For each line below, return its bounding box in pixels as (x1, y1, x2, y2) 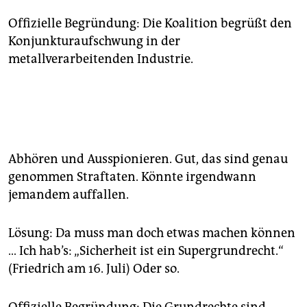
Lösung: (8, 225, 56, 241)
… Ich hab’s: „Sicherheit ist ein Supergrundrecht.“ (8, 243, 284, 259)
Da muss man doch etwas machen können (56, 225, 295, 241)
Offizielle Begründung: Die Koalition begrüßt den (8, 16, 292, 32)
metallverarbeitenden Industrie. (8, 51, 193, 67)
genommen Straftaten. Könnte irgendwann (8, 169, 256, 185)
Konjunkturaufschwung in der (8, 34, 180, 49)
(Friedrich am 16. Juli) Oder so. (8, 261, 180, 277)
